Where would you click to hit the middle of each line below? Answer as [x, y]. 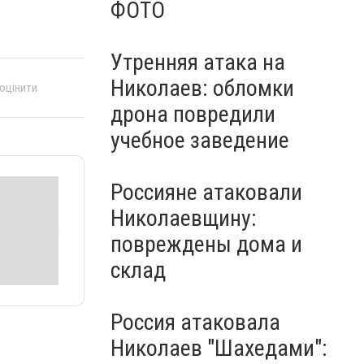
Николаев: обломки [202, 88]
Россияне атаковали [206, 192]
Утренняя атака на [198, 62]
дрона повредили [193, 114]
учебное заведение [200, 140]
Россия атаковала [195, 322]
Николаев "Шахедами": [219, 348]
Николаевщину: [184, 218]
